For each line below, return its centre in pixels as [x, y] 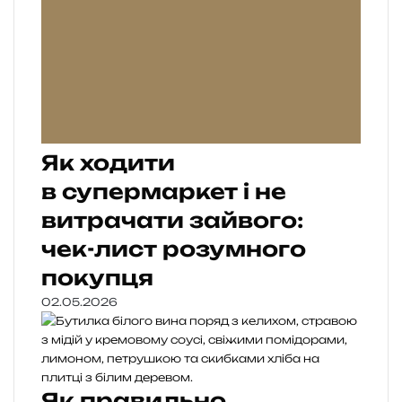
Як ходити [108, 163]
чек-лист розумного [174, 249]
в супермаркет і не [164, 192]
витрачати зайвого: [172, 221]
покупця [97, 278]
